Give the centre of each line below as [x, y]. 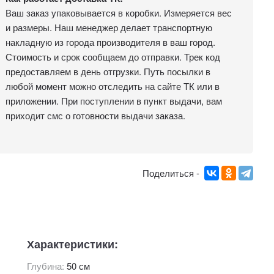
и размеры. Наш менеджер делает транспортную [109, 27]
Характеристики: [72, 244]
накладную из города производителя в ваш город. [110, 42]
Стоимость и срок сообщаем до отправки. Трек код [113, 57]
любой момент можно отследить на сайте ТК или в [112, 86]
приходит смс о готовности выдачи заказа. [95, 115]
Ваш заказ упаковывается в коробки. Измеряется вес [118, 13]
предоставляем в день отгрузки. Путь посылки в [108, 71]
